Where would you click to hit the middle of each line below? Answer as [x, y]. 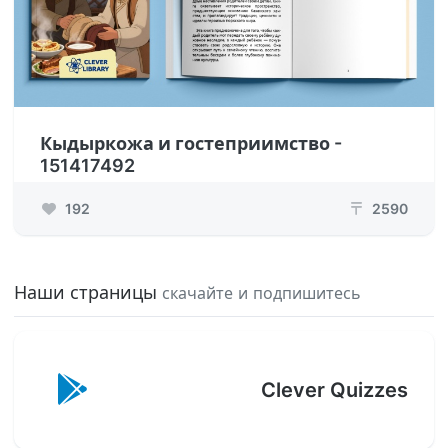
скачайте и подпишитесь [261, 293]
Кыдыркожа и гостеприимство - [191, 143]
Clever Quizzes [334, 390]
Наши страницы [88, 292]
